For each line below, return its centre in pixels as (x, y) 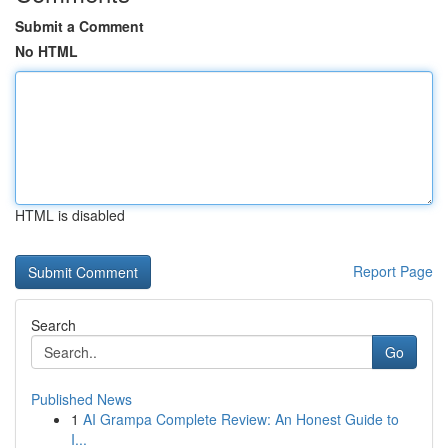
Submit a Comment (79, 26)
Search (53, 325)
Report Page (393, 271)
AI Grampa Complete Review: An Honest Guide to (241, 419)
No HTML (46, 51)
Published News (81, 399)
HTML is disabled (70, 215)
